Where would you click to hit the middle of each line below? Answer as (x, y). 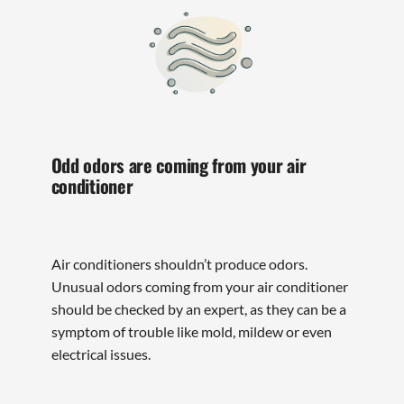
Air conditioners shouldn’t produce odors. (179, 263)
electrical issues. (101, 353)
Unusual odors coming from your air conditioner (199, 286)
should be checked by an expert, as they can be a (198, 308)
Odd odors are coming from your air (179, 165)
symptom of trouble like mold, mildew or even (191, 331)
